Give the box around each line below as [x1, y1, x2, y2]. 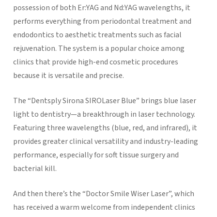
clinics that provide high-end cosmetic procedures [13, 56, 178, 67]
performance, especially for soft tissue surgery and [13, 149, 179, 160]
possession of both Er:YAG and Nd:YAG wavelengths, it [13, 2, 190, 13]
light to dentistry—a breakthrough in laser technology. [13, 108, 195, 120]
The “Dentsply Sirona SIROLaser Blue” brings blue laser [13, 95, 196, 106]
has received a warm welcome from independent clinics [13, 201, 195, 213]
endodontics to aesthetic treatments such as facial [13, 29, 182, 40]
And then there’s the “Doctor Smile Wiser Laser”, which [13, 188, 194, 199]
